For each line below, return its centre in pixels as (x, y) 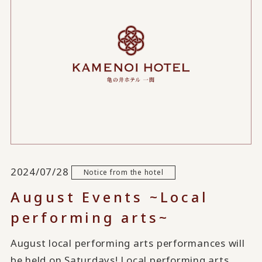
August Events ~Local (109, 196)
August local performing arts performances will (127, 243)
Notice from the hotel (123, 172)
